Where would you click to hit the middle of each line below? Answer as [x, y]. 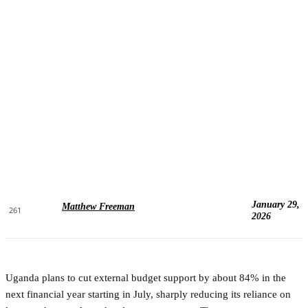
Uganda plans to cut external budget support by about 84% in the [146, 277]
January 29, [275, 204]
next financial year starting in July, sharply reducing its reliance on [148, 294]
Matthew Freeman [98, 206]
